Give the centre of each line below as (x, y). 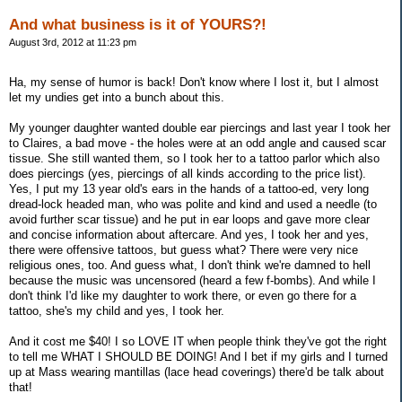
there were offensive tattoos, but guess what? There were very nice (184, 249)
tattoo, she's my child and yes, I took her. (117, 310)
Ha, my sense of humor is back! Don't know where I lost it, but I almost (194, 82)
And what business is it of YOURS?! (138, 24)
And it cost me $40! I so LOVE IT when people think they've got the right (198, 341)
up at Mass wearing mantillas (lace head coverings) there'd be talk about (197, 371)
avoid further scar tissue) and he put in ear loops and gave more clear (189, 219)
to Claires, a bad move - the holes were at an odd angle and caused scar (197, 143)
